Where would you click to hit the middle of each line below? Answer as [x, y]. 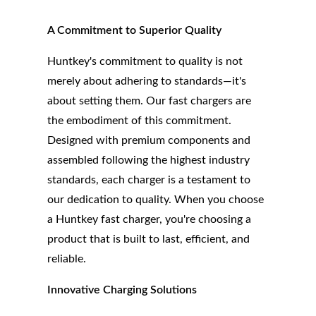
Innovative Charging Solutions [122, 290]
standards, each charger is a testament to [149, 180]
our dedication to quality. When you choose [156, 200]
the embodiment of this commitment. [140, 121]
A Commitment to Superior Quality [135, 31]
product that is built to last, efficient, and [149, 239]
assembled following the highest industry [149, 160]
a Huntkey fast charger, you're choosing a [150, 220]
